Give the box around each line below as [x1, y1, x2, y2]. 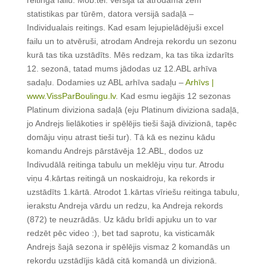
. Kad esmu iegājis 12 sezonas [115, 91, 231, 101]
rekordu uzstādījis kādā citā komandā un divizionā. [26, 256, 217, 266]
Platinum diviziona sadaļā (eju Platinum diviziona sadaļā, [26, 105, 239, 115]
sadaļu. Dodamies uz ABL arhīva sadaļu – [26, 77, 185, 88]
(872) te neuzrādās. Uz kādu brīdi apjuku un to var [26, 215, 217, 225]
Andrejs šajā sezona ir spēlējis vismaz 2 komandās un [26, 242, 230, 252]
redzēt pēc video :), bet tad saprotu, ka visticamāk [26, 228, 215, 238]
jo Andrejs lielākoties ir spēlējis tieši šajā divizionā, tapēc [26, 119, 237, 129]
